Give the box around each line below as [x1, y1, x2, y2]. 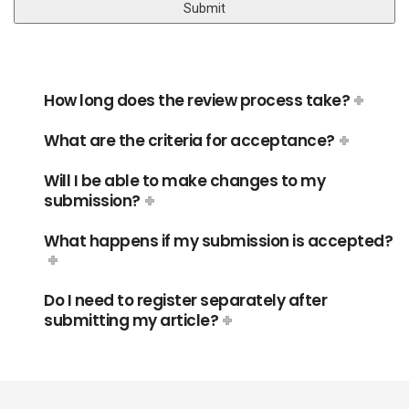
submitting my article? [44, 309, 218, 331]
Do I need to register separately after [44, 289, 327, 311]
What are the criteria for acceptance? [44, 130, 335, 152]
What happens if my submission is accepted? [44, 230, 393, 252]
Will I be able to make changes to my [44, 170, 325, 192]
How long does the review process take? [44, 89, 350, 111]
